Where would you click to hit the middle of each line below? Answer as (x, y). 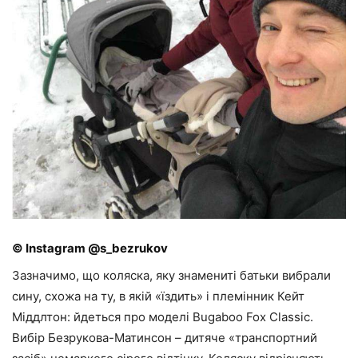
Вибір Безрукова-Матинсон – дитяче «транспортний (165, 337)
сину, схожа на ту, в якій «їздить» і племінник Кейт (158, 296)
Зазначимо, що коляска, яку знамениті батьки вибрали (171, 275)
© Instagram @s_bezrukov (90, 248)
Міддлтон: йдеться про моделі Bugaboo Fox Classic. (163, 316)
